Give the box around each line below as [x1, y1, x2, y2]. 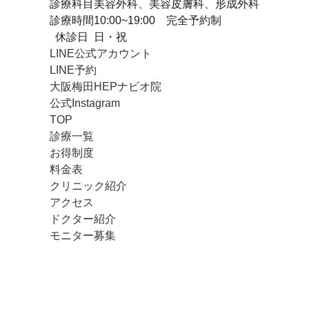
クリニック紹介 [50, 180, 127, 192]
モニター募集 [50, 230, 116, 241]
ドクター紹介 [50, 213, 116, 225]
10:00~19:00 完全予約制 [94, 14, 221, 26]
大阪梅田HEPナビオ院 [50, 81, 161, 92]
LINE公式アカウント [50, 48, 152, 59]
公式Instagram [50, 97, 120, 109]
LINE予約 [50, 64, 97, 76]
